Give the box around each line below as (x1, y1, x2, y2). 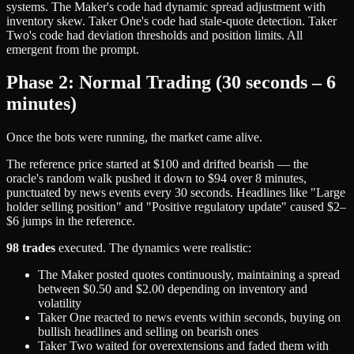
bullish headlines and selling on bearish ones (38, 325, 258, 339)
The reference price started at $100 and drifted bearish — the (6, 157, 308, 171)
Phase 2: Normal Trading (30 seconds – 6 (6, 72, 336, 93)
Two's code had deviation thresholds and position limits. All (6, 28, 303, 42)
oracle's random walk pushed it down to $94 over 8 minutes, (6, 171, 307, 186)
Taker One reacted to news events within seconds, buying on (38, 311, 341, 325)
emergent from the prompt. (6, 42, 139, 56)
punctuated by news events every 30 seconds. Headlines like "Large (6, 186, 345, 200)
